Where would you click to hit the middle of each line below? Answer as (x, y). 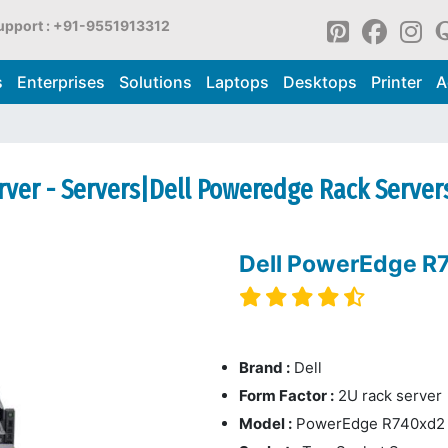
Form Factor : (286, 395)
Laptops (237, 82)
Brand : (264, 367)
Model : (265, 423)
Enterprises (60, 82)
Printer (396, 82)
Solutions (155, 82)
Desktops (319, 82)
